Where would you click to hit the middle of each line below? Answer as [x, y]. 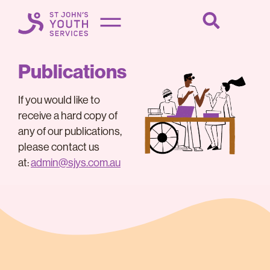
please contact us [59, 147]
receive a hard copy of [68, 116]
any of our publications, [70, 131]
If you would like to [59, 100]
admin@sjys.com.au [76, 163]
